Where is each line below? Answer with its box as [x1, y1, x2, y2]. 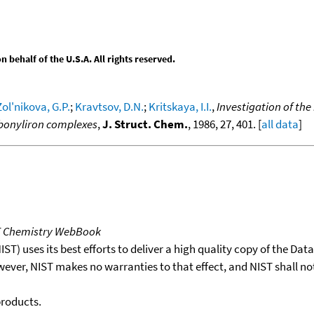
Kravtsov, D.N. [75, 98, 144, 114]
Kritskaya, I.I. [149, 98, 212, 114]
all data [261, 116, 299, 132]
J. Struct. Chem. [102, 116, 188, 132]
